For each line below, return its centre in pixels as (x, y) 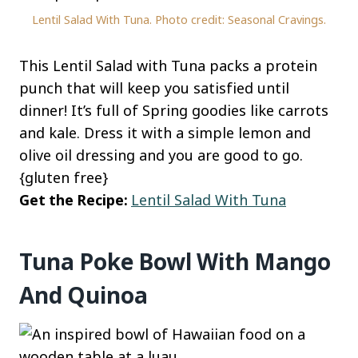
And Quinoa (84, 294)
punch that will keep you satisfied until (154, 88)
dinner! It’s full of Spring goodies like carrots (174, 110)
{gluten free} (64, 177)
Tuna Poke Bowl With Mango (175, 261)
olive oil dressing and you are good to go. (161, 155)
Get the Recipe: (75, 199)
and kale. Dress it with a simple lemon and (165, 132)
